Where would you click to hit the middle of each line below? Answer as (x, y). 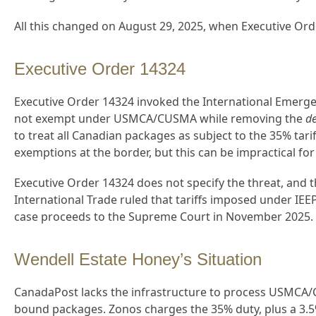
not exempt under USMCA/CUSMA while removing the (160, 118)
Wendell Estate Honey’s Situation (138, 259)
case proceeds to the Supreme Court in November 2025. (164, 216)
